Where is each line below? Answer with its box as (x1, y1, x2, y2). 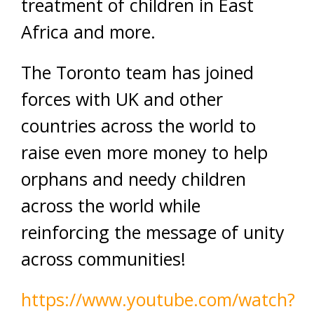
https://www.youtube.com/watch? (21, 287, 295, 311)
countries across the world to (21, 114, 256, 137)
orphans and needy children (21, 167, 246, 191)
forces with (21, 87, 111, 111)
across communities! (21, 247, 186, 271)
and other (144, 87, 223, 111)
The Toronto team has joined (21, 60, 254, 84)
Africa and (21, 20, 104, 43)
